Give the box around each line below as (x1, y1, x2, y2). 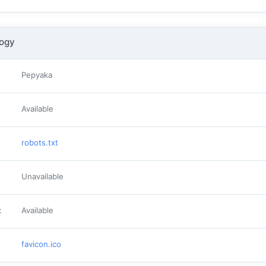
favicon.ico (21, 239, 61, 249)
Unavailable (21, 171, 64, 181)
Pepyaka (21, 69, 52, 80)
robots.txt (21, 137, 58, 147)
